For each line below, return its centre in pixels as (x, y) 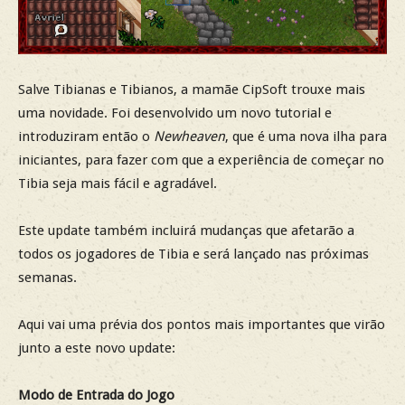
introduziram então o (86, 137)
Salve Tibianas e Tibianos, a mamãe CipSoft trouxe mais (192, 90)
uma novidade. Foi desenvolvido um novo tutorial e (175, 113)
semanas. (47, 278)
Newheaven (189, 137)
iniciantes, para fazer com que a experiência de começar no (201, 160)
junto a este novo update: (97, 348)
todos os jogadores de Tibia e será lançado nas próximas (193, 254)
